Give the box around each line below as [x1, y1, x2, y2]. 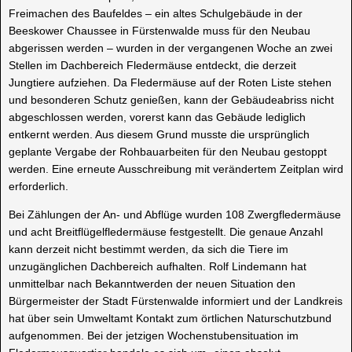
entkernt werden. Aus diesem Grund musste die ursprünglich [9, 127, 310, 141]
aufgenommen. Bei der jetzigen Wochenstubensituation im [9, 328, 299, 342]
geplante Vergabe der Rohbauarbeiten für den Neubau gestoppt [9, 145, 327, 158]
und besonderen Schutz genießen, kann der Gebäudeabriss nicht [9, 93, 334, 106]
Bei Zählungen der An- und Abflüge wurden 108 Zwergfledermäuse [9, 207, 341, 221]
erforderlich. [9, 179, 68, 192]
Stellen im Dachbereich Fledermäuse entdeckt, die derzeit [9, 58, 296, 71]
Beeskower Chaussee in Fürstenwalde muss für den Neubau [9, 24, 310, 37]
